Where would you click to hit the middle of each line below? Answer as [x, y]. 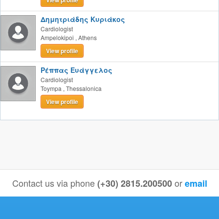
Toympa [51, 88]
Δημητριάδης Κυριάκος [83, 19]
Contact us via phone [55, 183]
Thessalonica [84, 88]
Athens [88, 37]
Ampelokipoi [57, 37]
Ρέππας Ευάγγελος [77, 70]
